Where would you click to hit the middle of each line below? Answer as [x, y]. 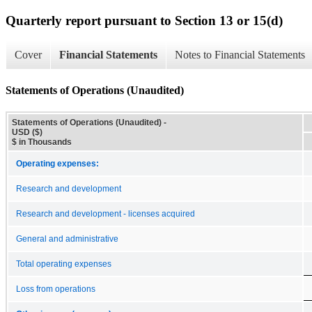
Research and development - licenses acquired [106, 213]
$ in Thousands [42, 142]
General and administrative [67, 239]
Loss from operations [56, 289]
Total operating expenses [64, 264]
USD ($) [27, 132]
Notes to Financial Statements [240, 55]
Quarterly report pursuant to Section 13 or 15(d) [144, 20]
